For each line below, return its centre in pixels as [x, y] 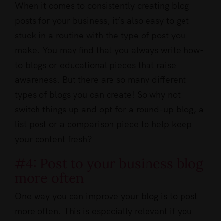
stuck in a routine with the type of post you [100, 36]
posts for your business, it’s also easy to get [102, 21]
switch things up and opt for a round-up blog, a [109, 110]
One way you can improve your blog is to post [106, 196]
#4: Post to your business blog [109, 164]
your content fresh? [54, 139]
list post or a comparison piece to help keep [103, 124]
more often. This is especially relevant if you [103, 211]
